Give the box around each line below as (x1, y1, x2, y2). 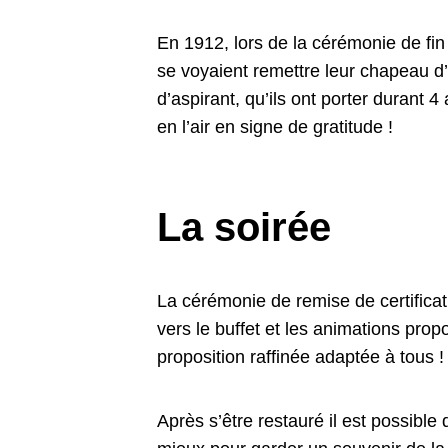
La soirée (157, 204, 332, 249)
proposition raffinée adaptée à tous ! (157, 346, 445, 367)
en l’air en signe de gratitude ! (157, 116, 394, 137)
